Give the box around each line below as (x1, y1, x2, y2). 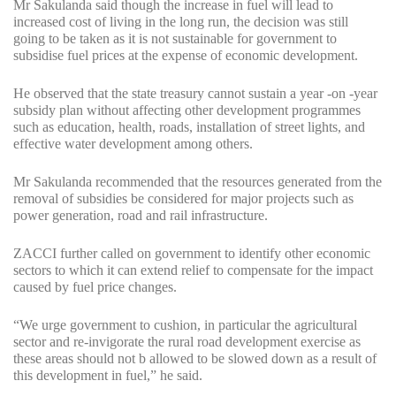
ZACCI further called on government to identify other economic (13, 246, 370, 262)
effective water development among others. (13, 136, 253, 152)
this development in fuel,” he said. (13, 368, 202, 384)
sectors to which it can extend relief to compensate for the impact (13, 263, 373, 278)
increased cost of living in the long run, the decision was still (13, 14, 348, 30)
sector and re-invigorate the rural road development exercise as (13, 334, 361, 350)
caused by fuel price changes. (13, 279, 177, 295)
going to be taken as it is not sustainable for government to (13, 31, 337, 47)
